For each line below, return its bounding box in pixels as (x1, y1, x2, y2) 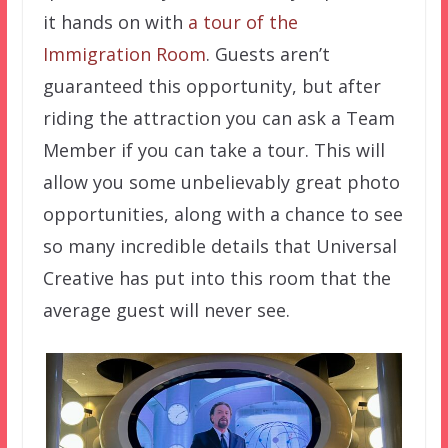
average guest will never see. (42, 298, 290, 323)
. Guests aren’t (205, 42, 330, 67)
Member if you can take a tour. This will (42, 138, 385, 163)
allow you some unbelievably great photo (42, 170, 400, 195)
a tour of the (187, 10, 298, 35)
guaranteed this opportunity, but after (42, 74, 381, 99)
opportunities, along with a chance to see (42, 202, 403, 227)
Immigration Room (42, 42, 206, 67)
